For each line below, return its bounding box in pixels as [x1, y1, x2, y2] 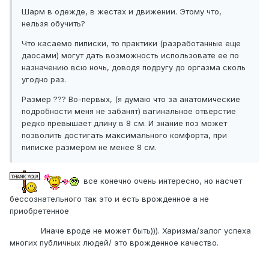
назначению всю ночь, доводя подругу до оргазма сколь [22, 62, 246, 73]
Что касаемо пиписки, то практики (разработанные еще [22, 38, 241, 49]
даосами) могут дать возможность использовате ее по [22, 50, 239, 61]
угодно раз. [22, 74, 66, 85]
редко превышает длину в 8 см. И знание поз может [22, 118, 227, 128]
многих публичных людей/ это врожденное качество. [10, 238, 219, 248]
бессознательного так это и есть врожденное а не [10, 194, 209, 204]
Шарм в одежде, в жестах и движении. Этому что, [22, 7, 222, 17]
